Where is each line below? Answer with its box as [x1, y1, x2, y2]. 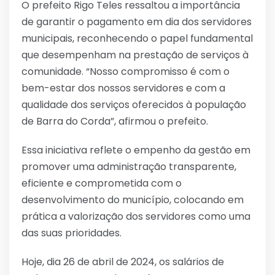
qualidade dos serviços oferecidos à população [21, 97, 246, 112]
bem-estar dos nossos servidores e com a [21, 80, 225, 95]
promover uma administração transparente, [21, 159, 236, 174]
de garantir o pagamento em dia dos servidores [21, 14, 252, 29]
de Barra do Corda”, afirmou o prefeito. [21, 114, 208, 128]
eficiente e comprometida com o [21, 176, 182, 190]
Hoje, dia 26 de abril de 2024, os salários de [21, 254, 224, 269]
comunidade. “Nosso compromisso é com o [21, 64, 230, 79]
